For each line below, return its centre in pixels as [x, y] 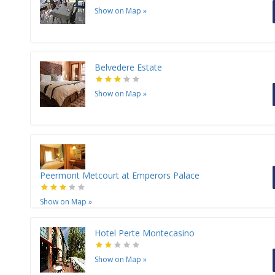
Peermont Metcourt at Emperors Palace [120, 176]
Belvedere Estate [128, 68]
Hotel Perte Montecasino [145, 233]
